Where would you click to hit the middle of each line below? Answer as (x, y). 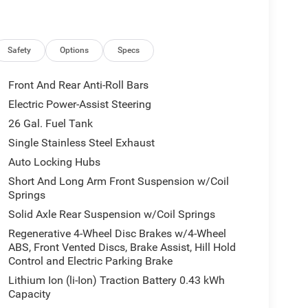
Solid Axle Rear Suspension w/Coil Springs (111, 214)
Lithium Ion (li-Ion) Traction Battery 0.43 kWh (116, 280)
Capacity (29, 294)
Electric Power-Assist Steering (79, 104)
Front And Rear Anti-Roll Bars (78, 85)
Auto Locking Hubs (54, 162)
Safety (20, 50)
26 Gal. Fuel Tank (50, 124)
